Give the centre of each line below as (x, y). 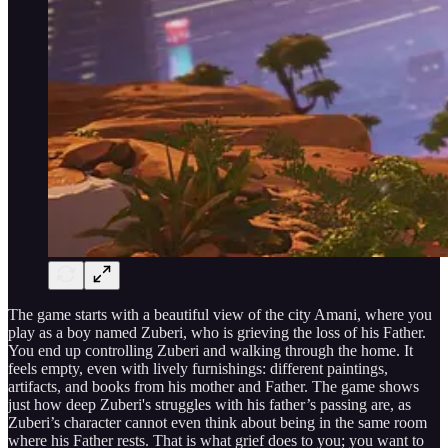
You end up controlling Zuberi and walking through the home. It (210, 350)
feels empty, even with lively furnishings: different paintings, (198, 368)
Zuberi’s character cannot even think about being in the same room (217, 422)
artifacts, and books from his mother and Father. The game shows (213, 386)
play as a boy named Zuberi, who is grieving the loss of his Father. (217, 332)
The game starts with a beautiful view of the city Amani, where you (220, 314)
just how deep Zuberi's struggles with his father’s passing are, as (209, 404)
